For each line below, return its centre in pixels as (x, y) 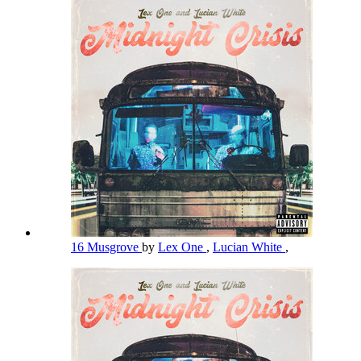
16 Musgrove (106, 247)
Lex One (182, 247)
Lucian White (249, 247)
